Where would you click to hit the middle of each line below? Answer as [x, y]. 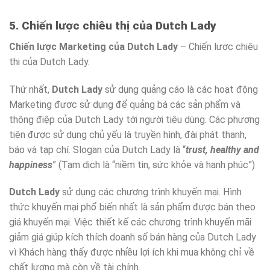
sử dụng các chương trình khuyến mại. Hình [151, 192]
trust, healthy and [222, 149]
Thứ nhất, [30, 89]
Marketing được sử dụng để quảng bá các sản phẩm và [125, 104]
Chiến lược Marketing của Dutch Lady [95, 46]
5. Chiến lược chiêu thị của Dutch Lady [113, 26]
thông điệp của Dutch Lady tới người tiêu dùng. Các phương [134, 119]
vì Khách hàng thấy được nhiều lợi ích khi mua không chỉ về [132, 253]
